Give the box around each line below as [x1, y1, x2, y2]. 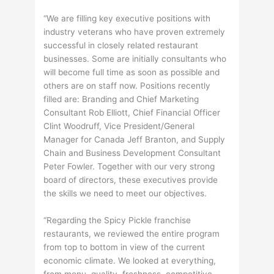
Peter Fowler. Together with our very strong [43, 161, 215, 172]
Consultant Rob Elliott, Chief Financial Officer [43, 108, 221, 118]
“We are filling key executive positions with [43, 13, 211, 24]
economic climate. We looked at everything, [43, 256, 217, 266]
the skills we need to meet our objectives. [43, 188, 207, 199]
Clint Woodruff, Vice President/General [43, 121, 195, 131]
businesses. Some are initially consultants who [43, 54, 227, 64]
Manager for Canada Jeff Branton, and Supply [43, 135, 226, 145]
